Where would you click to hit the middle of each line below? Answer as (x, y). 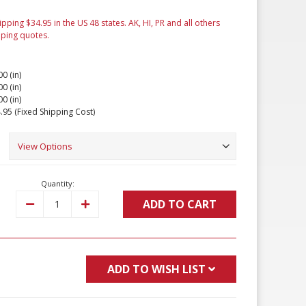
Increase (100, 204)
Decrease (47, 204)
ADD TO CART (179, 205)
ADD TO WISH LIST (156, 269)
